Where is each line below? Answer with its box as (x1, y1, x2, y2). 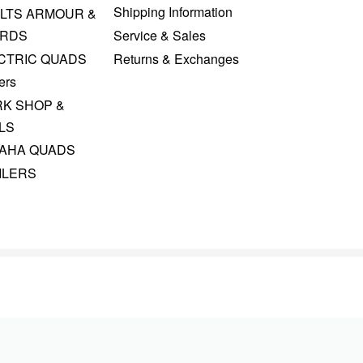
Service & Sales (113, 25, 206, 45)
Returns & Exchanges (113, 49, 239, 68)
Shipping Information (113, 2, 233, 22)
